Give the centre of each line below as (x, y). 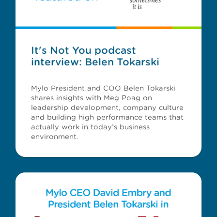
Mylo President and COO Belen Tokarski (103, 88)
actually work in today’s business (90, 127)
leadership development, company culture (107, 108)
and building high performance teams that (107, 117)
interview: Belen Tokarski (95, 62)
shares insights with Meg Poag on (92, 98)
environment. (55, 137)
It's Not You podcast (84, 50)
